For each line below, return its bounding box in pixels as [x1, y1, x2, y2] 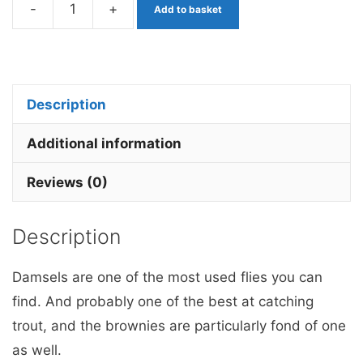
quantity [132, 181, 185, 199]
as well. [12, 341, 62, 358]
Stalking [132, 60, 184, 77]
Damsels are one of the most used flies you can [12, 268, 322, 285]
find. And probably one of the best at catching [12, 293, 314, 310]
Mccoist [132, 36, 182, 53]
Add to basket [154, 2, 222, 15]
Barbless [132, 109, 189, 126]
